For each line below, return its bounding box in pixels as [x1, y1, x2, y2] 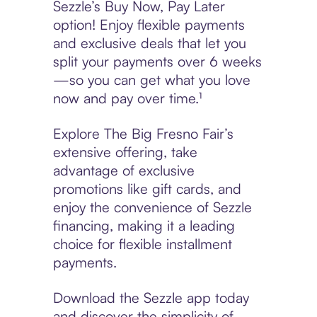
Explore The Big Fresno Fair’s [52, 125, 234, 143]
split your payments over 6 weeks [52, 52, 262, 71]
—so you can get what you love [52, 71, 250, 89]
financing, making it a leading [52, 217, 235, 235]
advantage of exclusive [52, 161, 195, 180]
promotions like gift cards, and [52, 180, 241, 198]
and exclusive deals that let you [52, 34, 246, 52]
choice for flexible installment [52, 235, 232, 253]
